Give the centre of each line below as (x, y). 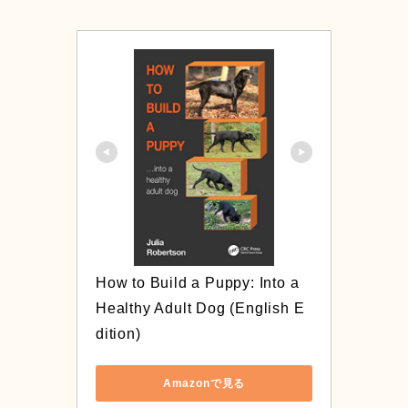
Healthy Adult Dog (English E (200, 309)
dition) (118, 334)
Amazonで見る (204, 383)
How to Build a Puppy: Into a (198, 283)
